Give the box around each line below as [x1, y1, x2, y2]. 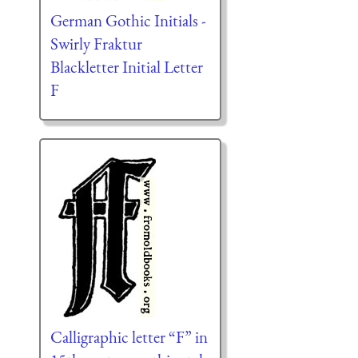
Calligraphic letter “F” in [50, 325, 208, 348]
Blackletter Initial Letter [50, 55, 203, 78]
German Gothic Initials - [50, 9, 206, 31]
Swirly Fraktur [50, 32, 142, 54]
